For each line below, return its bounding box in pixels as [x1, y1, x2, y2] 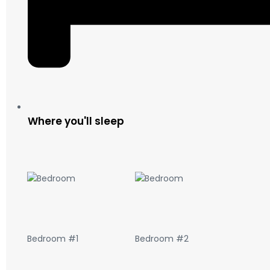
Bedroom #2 [134, 233, 189, 245]
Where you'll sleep [28, 114, 124, 129]
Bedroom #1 [27, 233, 78, 245]
